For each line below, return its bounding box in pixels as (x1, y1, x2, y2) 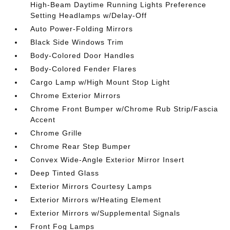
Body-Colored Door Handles (30, 51, 135, 60)
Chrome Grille (30, 129, 83, 137)
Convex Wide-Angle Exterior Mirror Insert (30, 156, 185, 164)
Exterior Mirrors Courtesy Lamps (30, 182, 152, 190)
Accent (30, 116, 56, 124)
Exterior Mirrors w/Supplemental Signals (30, 209, 181, 217)
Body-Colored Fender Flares (30, 65, 137, 73)
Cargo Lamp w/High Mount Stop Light (30, 78, 170, 86)
